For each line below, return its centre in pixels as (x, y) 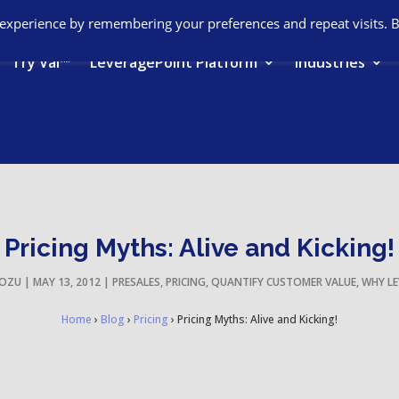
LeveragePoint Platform (174, 62)
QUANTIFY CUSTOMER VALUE (283, 281)
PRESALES (136, 281)
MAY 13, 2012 (66, 281)
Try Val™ (41, 62)
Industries (330, 62)
